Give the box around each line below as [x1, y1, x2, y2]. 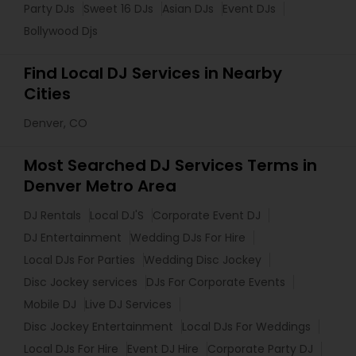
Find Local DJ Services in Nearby [24, 62, 282, 85]
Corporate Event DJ [153, 207, 261, 224]
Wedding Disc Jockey [144, 252, 261, 269]
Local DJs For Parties [24, 252, 135, 269]
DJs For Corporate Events [146, 274, 285, 291]
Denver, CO [24, 115, 87, 132]
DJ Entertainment [24, 230, 122, 246]
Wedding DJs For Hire [130, 230, 246, 246]
